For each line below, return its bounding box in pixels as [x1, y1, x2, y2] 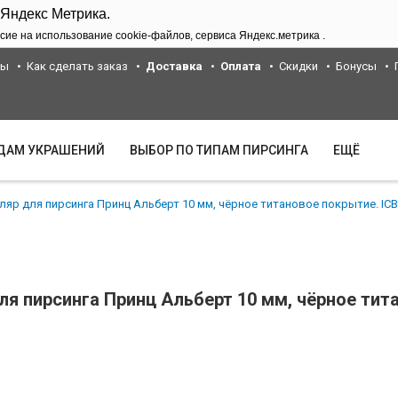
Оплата [219, 60, 261, 74]
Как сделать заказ [26, 60, 128, 74]
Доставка [145, 60, 203, 74]
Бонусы [335, 60, 377, 74]
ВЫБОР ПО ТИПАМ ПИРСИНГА [130, 142, 308, 157]
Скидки [278, 60, 318, 74]
